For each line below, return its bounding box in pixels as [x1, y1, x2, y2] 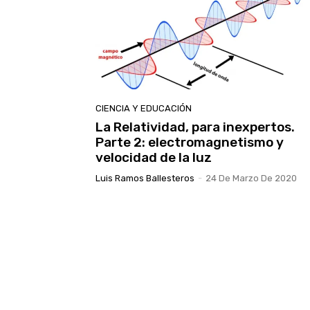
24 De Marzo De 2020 [206, 172, 297, 183]
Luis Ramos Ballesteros [95, 172, 194, 183]
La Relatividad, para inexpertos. [95, 118, 295, 135]
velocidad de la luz [95, 149, 212, 165]
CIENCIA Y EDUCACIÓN [95, 102, 192, 113]
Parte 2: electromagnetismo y [95, 134, 284, 150]
